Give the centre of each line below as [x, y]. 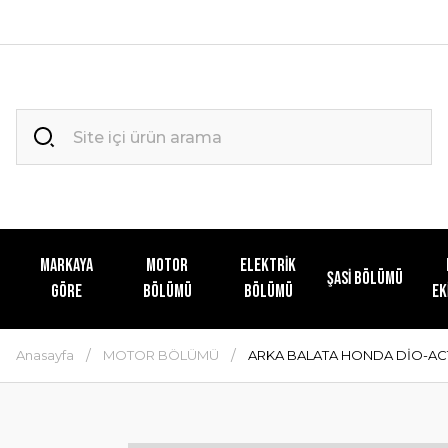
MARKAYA [66, 265]
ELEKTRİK [268, 265]
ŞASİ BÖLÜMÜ [364, 278]
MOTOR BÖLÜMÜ [161, 355]
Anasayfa [45, 355]
